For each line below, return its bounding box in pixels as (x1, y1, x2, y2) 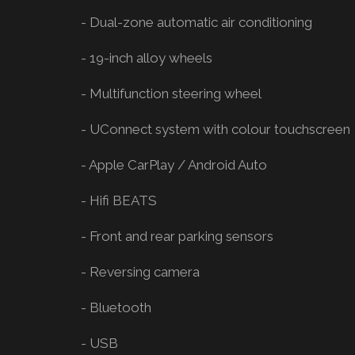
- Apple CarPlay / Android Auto (81, 157, 268, 173)
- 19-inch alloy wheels (81, 50, 213, 66)
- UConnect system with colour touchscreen (81, 121, 351, 137)
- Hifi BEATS (81, 193, 158, 208)
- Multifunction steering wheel (81, 86, 262, 101)
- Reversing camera (81, 264, 200, 280)
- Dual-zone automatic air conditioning (81, 14, 313, 30)
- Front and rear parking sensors (81, 228, 274, 244)
